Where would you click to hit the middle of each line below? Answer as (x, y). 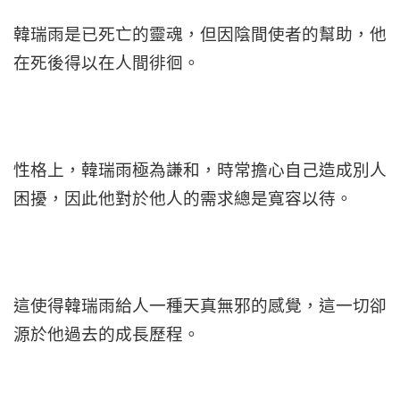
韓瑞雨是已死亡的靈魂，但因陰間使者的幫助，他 (200, 34)
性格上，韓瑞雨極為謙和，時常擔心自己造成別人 (200, 170)
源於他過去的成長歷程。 (107, 334)
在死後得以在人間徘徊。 (107, 62)
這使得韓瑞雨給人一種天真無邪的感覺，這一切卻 (200, 305)
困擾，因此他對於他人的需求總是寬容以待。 (183, 198)
